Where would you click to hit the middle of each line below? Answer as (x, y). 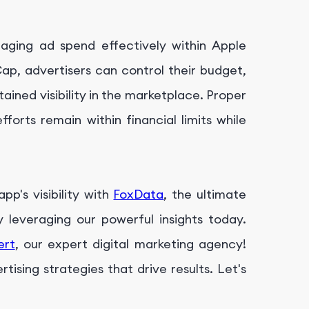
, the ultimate (205, 195)
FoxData (139, 195)
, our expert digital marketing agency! (131, 244)
